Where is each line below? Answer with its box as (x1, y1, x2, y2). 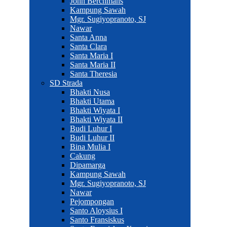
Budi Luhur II (70, 133, 115, 142)
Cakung (70, 152, 95, 160)
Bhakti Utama (70, 97, 115, 105)
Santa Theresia (70, 69, 117, 78)
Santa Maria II (70, 60, 116, 69)
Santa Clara (70, 42, 107, 51)
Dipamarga (70, 161, 105, 169)
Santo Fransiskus (70, 215, 124, 224)
